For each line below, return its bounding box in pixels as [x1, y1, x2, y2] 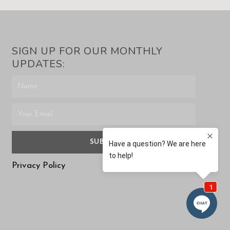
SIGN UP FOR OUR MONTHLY [11, 44, 163, 59]
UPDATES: [11, 57, 65, 71]
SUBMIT [89, 138, 118, 146]
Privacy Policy [11, 161, 66, 170]
